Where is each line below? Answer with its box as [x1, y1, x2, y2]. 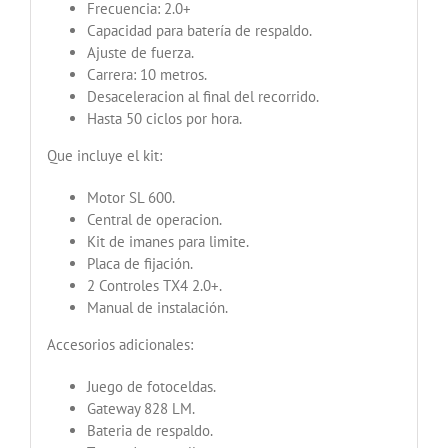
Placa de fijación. [86, 253, 193, 273]
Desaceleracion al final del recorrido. [86, 86, 319, 106]
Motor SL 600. [86, 187, 175, 207]
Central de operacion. [86, 209, 222, 229]
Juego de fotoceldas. [86, 376, 216, 396]
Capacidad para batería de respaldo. [86, 20, 312, 40]
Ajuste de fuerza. [86, 42, 194, 62]
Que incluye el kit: [46, 145, 162, 165]
